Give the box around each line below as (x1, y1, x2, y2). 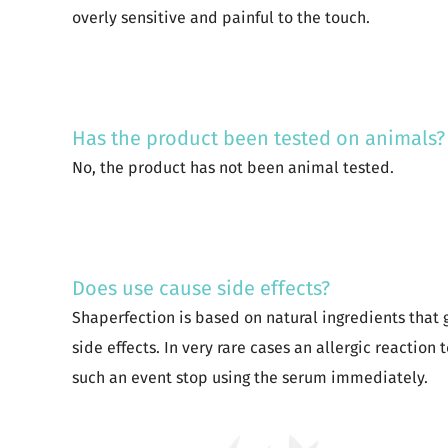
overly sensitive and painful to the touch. (72, 8, 374, 27)
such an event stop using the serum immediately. (72, 368, 428, 387)
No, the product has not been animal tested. (72, 158, 394, 177)
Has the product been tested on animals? (72, 126, 445, 150)
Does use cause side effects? (72, 276, 330, 300)
